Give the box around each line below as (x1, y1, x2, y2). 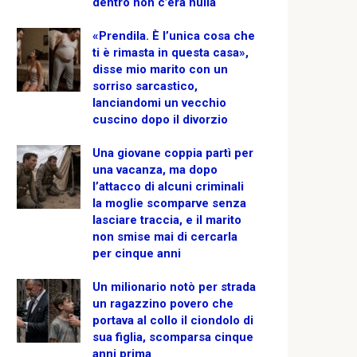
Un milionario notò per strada (92, 279, 256, 294)
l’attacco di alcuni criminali (92, 178, 244, 194)
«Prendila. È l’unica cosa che (92, 28, 255, 43)
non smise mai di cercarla (92, 229, 237, 244)
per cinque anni (92, 245, 181, 261)
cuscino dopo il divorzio (92, 112, 228, 127)
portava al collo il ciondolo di (92, 312, 253, 328)
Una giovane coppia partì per (92, 145, 253, 160)
